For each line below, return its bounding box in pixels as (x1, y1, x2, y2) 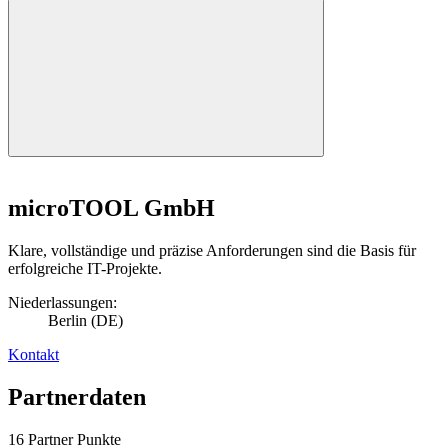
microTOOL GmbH (8, 194, 215, 221)
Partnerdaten (8, 383, 146, 410)
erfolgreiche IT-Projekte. (8, 259, 162, 277)
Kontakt (8, 345, 59, 363)
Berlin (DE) (48, 311, 123, 329)
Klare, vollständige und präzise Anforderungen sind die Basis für (8, 241, 416, 259)
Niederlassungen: (8, 293, 117, 311)
